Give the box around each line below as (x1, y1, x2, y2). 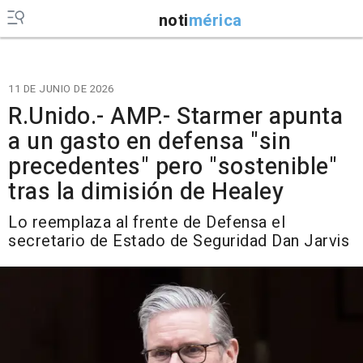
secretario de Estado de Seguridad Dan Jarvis (8, 229, 349, 253)
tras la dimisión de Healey (8, 175, 284, 209)
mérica (188, 8, 242, 32)
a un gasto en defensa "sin (8, 125, 291, 159)
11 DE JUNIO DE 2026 (8, 81, 114, 96)
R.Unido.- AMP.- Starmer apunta (8, 100, 343, 134)
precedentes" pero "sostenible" (8, 150, 337, 184)
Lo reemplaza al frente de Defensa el (8, 211, 285, 234)
